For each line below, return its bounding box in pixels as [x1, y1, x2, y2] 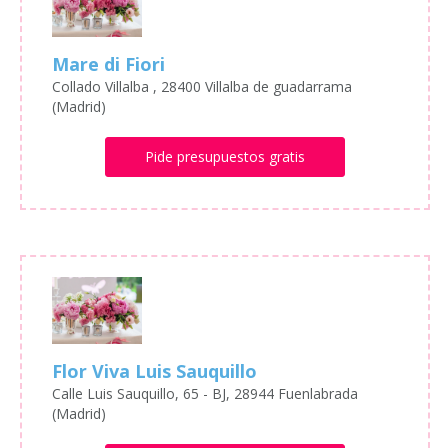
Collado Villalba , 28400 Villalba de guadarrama [52, 76, 352, 96]
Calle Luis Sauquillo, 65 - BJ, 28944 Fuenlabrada [52, 384, 358, 404]
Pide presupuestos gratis [144, 146, 305, 166]
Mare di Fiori [52, 51, 165, 76]
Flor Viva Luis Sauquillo [52, 359, 257, 384]
